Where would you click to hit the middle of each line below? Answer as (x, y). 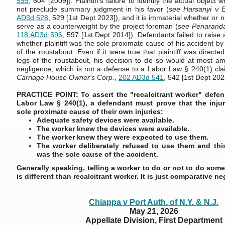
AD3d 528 (33, 18)
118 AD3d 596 (39, 35)
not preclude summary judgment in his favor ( (93, 9)
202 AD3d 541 (141, 77)
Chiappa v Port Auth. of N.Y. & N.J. (154, 202)
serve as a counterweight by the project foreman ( (97, 26)
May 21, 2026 (154, 211)
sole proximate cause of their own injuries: (91, 111)
